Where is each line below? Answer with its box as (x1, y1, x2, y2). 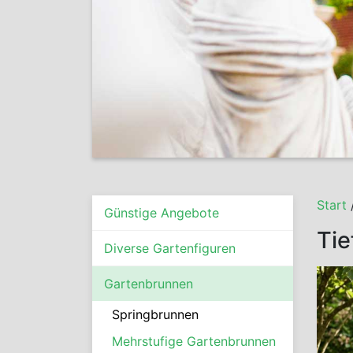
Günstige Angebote (104, 204, 219, 221)
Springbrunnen (112, 306, 199, 322)
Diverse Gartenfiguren (104, 240, 236, 256)
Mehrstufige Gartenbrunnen (112, 333, 276, 349)
